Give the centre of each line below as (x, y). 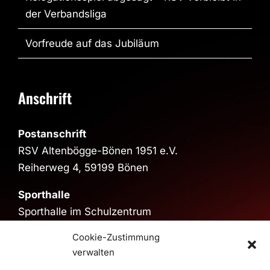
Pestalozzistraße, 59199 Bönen (93, 228)
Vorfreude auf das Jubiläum (92, 43)
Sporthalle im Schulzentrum (84, 211)
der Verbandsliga (66, 14)
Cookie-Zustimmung (116, 237)
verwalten (93, 252)
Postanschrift (52, 133)
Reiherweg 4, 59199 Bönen (83, 167)
